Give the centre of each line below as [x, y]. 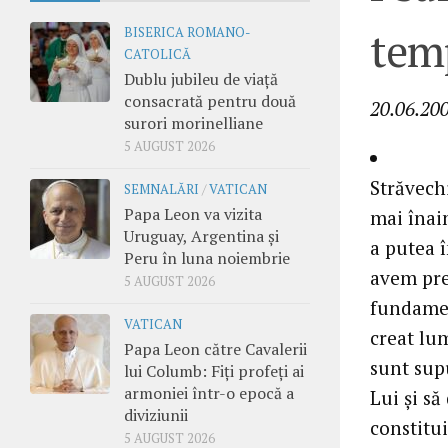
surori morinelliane [193, 122]
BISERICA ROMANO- [187, 32]
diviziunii [156, 414]
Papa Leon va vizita [193, 213]
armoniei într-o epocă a [209, 392]
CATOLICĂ [157, 54]
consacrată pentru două [210, 100]
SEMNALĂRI [161, 189]
